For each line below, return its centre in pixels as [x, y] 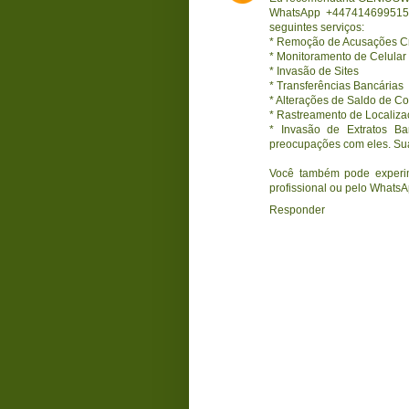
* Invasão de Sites [314, 71]
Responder [297, 210]
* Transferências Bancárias [336, 85]
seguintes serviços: [317, 27]
